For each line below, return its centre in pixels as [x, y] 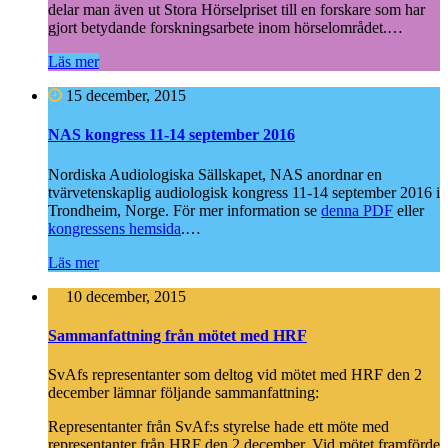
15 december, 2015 [124, 95]
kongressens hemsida [114, 228]
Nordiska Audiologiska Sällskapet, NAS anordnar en [215, 174]
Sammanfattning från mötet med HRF [177, 335]
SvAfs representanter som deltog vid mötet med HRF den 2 [235, 375]
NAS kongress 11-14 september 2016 [171, 135]
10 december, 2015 [124, 296]
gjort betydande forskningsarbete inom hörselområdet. [217, 27]
